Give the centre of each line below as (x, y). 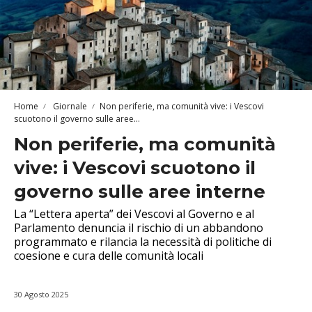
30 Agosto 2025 (41, 294)
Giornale (69, 106)
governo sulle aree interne (140, 191)
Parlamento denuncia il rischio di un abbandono (139, 227)
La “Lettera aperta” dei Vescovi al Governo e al (134, 213)
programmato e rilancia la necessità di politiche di (143, 241)
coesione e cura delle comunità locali (109, 255)
